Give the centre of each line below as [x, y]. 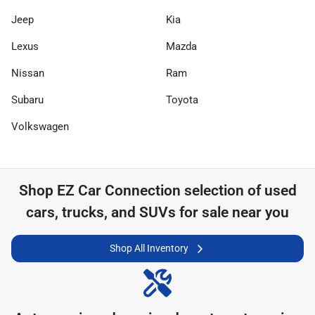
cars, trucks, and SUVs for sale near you [157, 212]
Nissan [28, 73]
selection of [222, 191]
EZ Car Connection [118, 191]
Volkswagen [40, 127]
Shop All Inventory [149, 248]
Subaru [27, 100]
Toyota [182, 100]
